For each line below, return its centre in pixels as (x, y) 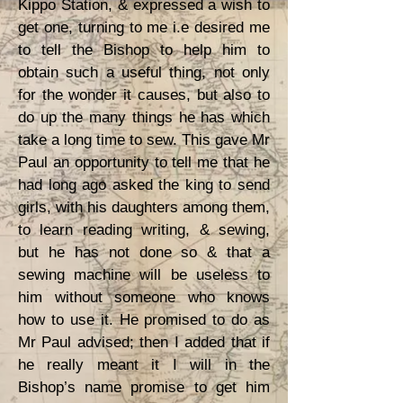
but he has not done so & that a (144, 252)
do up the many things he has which (144, 117)
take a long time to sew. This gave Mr (144, 140)
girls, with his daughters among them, (144, 207)
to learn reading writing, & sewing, (144, 230)
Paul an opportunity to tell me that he (144, 162)
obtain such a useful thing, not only (144, 72)
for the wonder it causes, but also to (144, 95)
